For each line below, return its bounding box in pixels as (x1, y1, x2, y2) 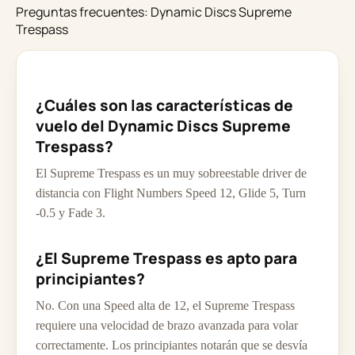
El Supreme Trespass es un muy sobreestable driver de (36, 166, 307, 181)
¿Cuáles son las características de (36, 95, 293, 116)
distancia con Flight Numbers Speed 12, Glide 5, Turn (36, 186, 306, 200)
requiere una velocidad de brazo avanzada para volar (36, 319, 298, 333)
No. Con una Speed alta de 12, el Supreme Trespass (36, 299, 295, 313)
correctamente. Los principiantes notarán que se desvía (36, 338, 307, 353)
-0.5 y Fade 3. (36, 206, 105, 220)
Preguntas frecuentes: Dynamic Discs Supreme (16, 3, 292, 21)
